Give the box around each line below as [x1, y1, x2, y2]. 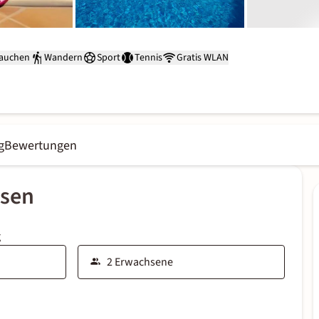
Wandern [44, 50, 83, 65]
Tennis [135, 50, 162, 65]
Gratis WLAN [177, 50, 229, 65]
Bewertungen [4, 137, 77, 155]
